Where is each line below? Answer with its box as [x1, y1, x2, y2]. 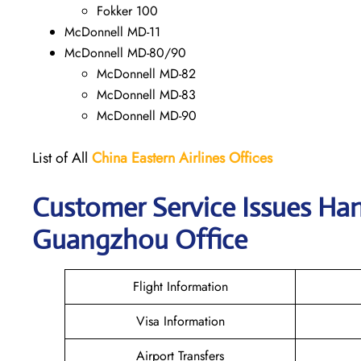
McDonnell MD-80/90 [64, 43, 186, 62]
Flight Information [132, 276, 228, 296]
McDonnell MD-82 [97, 64, 196, 83]
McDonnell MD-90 [97, 106, 197, 125]
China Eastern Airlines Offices [92, 147, 272, 168]
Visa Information [135, 311, 225, 330]
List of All [32, 147, 92, 168]
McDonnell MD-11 [64, 22, 160, 41]
